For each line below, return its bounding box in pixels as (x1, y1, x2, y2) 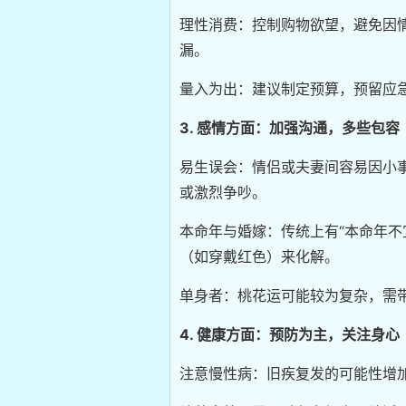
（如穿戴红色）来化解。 (179, 246, 339, 266)
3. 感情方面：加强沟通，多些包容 (179, 118, 400, 137)
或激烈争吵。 (179, 182, 266, 201)
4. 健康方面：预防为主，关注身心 (179, 324, 400, 343)
